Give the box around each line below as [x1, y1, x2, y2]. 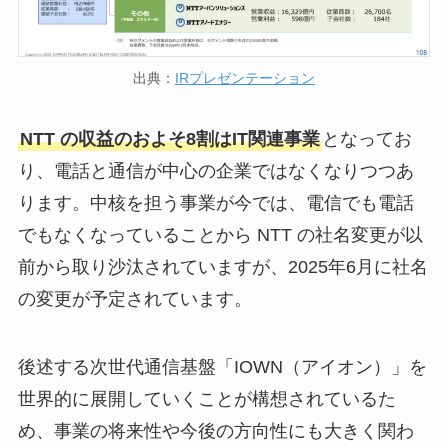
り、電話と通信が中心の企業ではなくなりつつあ [17, 161, 414, 182]
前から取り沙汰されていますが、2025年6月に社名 [17, 257, 428, 278]
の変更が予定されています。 [17, 289, 252, 310]
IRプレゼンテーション [175, 69, 315, 86]
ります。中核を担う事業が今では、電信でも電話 [17, 193, 414, 214]
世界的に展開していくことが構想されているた [17, 389, 396, 410]
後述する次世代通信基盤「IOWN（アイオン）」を [17, 357, 427, 378]
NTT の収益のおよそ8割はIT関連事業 [19, 129, 320, 150]
